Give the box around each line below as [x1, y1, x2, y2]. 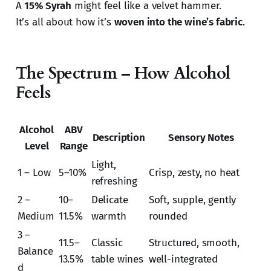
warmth [91, 210, 126, 223]
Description [92, 131, 145, 145]
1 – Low [17, 166, 51, 180]
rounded [148, 210, 188, 223]
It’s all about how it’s [15, 16, 114, 29]
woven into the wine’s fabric [114, 16, 243, 29]
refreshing [91, 175, 138, 188]
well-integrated [148, 253, 218, 266]
